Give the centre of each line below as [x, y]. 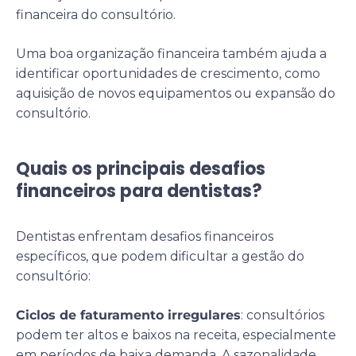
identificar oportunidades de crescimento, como [168, 73]
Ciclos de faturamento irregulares [128, 315]
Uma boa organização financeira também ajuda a [171, 53]
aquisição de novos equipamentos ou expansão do [176, 93]
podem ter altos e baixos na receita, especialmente [176, 335]
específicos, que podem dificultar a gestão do [160, 256]
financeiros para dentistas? [139, 191]
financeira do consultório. [96, 14]
